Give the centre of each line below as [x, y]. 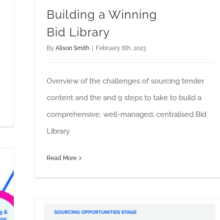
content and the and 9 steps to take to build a [124, 98]
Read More [62, 158]
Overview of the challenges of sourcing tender [125, 81]
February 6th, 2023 [121, 48]
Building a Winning [102, 15]
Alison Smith [72, 48]
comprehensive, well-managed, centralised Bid [126, 115]
